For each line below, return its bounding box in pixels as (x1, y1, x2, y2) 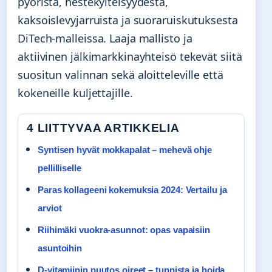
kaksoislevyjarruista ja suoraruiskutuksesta (18, 13, 238, 28)
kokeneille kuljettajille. (18, 86, 133, 101)
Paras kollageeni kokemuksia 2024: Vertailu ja (38, 184, 227, 195)
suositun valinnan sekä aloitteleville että (18, 67, 223, 83)
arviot (38, 202, 62, 213)
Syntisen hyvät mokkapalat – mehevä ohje (38, 144, 212, 155)
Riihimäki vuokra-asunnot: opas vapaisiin (38, 224, 210, 235)
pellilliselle (38, 162, 81, 173)
